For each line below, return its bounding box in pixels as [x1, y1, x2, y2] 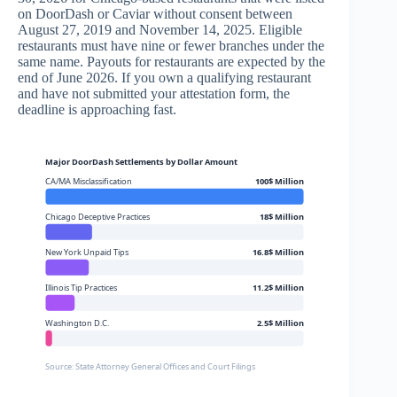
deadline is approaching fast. [18, 101, 176, 117]
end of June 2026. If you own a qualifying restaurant [18, 69, 311, 85]
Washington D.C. [45, 316, 110, 329]
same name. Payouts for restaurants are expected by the [18, 53, 325, 69]
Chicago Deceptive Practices [45, 210, 152, 222]
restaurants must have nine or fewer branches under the [18, 37, 324, 53]
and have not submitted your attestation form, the [18, 85, 290, 101]
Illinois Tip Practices [45, 281, 119, 293]
